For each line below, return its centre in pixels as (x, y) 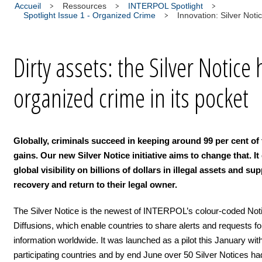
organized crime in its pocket (131, 98)
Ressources (85, 6)
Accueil (28, 6)
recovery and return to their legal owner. (96, 185)
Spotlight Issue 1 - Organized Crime (89, 15)
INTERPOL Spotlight (166, 6)
